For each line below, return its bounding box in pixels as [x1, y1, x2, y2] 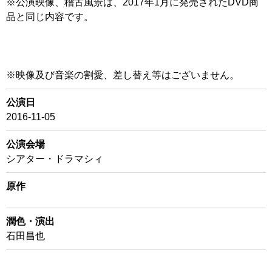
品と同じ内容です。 [6, 11, 93, 22]
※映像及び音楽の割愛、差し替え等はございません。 [6, 69, 239, 80]
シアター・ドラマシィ [6, 153, 103, 164]
